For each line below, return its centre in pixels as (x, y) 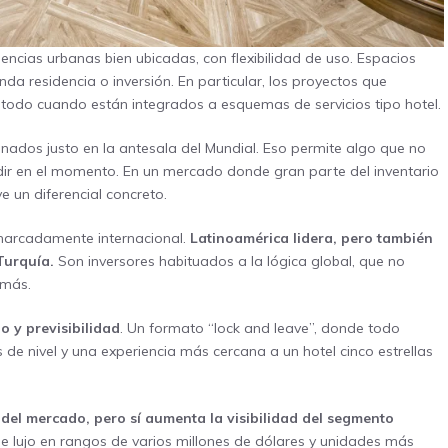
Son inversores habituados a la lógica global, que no (229, 261)
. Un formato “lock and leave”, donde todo (260, 328)
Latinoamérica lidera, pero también (311, 238)
